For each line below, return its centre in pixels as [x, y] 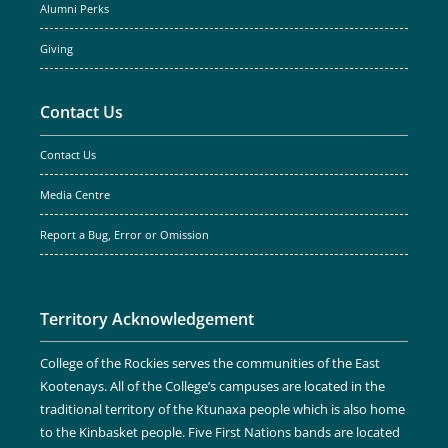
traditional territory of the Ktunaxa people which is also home [222, 409]
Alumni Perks [74, 9]
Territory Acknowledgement [147, 319]
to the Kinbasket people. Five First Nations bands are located [220, 432]
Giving [56, 49]
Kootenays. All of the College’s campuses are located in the [212, 386]
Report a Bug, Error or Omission [124, 235]
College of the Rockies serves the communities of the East [210, 363]
